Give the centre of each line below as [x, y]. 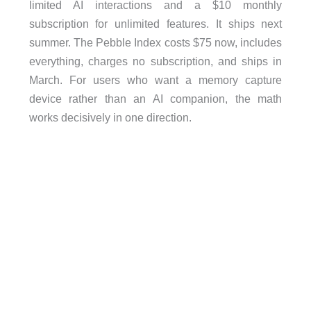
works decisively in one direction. [110, 117]
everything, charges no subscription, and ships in [155, 61]
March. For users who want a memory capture [155, 79]
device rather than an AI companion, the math [155, 98]
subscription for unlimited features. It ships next [155, 23]
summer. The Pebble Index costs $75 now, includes [155, 42]
